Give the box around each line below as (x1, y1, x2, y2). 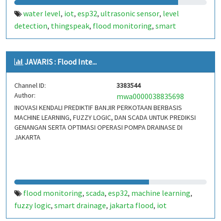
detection (14, 21, 47, 31)
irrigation (14, 33, 47, 43)
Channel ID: (14, 81, 46, 90)
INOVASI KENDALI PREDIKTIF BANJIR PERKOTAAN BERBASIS (14, 103, 182, 112)
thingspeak (51, 21, 89, 31)
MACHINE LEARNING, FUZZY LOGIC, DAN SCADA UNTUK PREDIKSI (14, 113, 196, 122)
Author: (14, 91, 36, 100)
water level (23, 8, 61, 18)
